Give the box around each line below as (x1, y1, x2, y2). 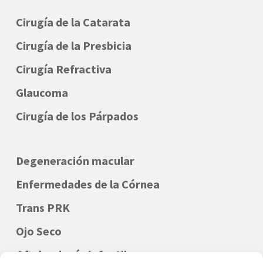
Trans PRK (15, 200, 70, 215)
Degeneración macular (15, 153, 134, 168)
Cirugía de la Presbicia (15, 38, 131, 53)
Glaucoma (15, 85, 68, 100)
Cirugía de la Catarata (15, 14, 130, 29)
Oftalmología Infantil (15, 247, 127, 262)
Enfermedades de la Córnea (15, 176, 160, 191)
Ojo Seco (15, 223, 62, 238)
